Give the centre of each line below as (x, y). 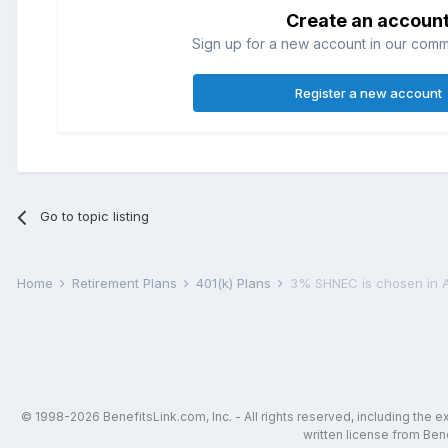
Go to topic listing (95, 216)
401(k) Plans (235, 283)
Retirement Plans (126, 283)
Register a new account (368, 93)
